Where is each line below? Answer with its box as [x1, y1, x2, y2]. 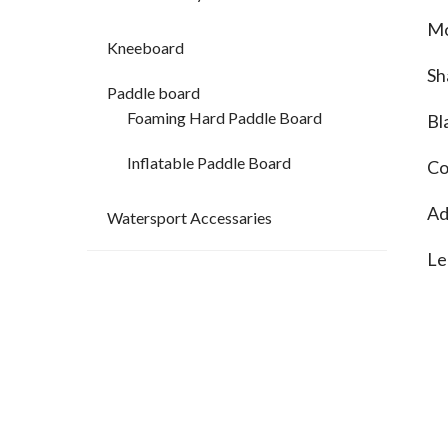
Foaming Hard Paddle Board [127, 108, 322, 128]
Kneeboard [107, 38, 184, 58]
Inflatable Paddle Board [127, 153, 291, 173]
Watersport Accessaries [107, 208, 272, 228]
